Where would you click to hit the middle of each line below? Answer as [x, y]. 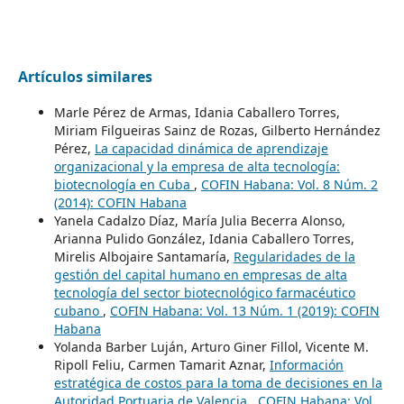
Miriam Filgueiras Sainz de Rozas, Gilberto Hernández [217, 130]
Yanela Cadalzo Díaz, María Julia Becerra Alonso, [199, 220]
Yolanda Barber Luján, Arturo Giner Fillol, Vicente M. [211, 346]
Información [306, 364]
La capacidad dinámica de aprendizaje [211, 148]
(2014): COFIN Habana [120, 202]
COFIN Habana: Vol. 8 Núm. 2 [289, 184]
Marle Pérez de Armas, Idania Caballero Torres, [197, 112]
